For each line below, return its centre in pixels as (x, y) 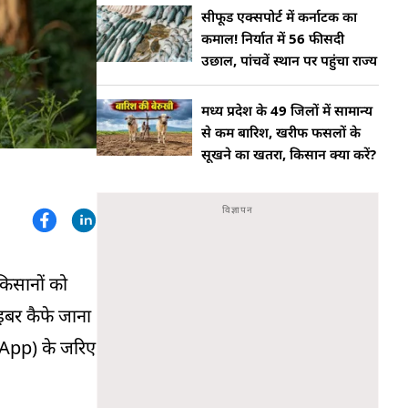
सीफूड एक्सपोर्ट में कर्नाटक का (279, 16)
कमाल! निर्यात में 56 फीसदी (273, 38)
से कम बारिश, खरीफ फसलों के (281, 132)
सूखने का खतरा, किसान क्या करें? (289, 154)
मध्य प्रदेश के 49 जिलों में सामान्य (287, 110)
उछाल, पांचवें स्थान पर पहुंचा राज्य (289, 60)
